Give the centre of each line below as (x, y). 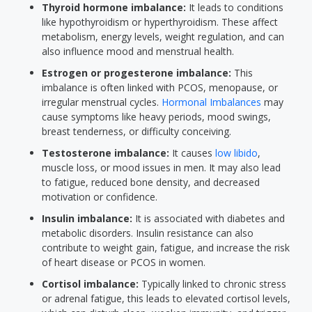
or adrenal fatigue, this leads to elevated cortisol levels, (166, 298)
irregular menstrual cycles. (102, 102)
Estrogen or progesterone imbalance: (136, 73)
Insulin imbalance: (87, 218)
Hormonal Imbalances (211, 102)
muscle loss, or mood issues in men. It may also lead (161, 167)
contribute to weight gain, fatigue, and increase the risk (166, 248)
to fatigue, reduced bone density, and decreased (151, 182)
